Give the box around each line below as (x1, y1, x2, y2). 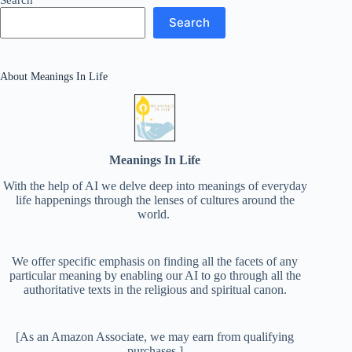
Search (169, 15, 210, 31)
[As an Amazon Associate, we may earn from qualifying (16, 330, 295, 344)
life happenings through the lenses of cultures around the (15, 193, 295, 207)
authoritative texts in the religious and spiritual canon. (23, 283, 287, 297)
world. (137, 207, 173, 222)
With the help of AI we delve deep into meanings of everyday (2, 179, 307, 193)
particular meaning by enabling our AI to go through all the (9, 269, 301, 283)
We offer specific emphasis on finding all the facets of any (12, 255, 299, 269)
